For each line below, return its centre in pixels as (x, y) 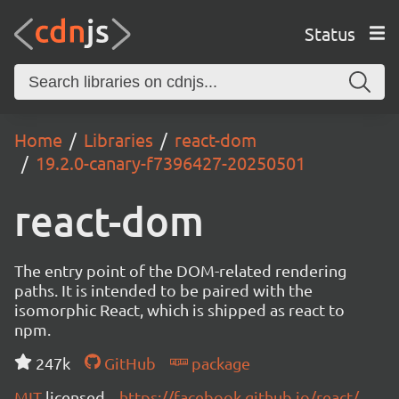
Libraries (118, 139)
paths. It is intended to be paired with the (163, 290)
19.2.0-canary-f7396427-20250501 (171, 163)
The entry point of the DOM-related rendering (180, 270)
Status (330, 33)
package (219, 363)
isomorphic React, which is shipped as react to (179, 309)
